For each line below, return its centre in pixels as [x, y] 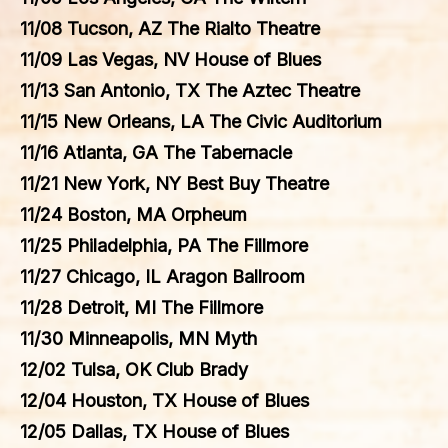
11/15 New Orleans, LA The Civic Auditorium [201, 121]
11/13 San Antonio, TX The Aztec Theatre [190, 90]
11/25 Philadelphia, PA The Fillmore [164, 245]
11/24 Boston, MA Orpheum [133, 214]
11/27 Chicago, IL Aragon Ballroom [162, 276]
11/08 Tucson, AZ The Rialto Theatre [170, 28]
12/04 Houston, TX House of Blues [164, 400]
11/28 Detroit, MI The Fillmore [141, 307]
